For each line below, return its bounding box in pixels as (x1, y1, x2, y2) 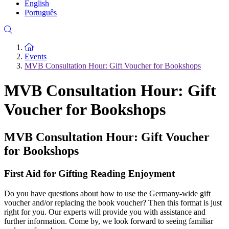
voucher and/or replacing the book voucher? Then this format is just (4, 198, 222, 207)
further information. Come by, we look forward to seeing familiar (4, 216, 213, 225)
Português (25, 8, 57, 17)
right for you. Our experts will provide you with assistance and (4, 207, 205, 216)
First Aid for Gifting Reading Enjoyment (4, 168, 175, 179)
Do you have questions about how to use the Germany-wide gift (4, 189, 211, 198)
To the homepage (33, 42, 89, 51)
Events (25, 52, 47, 61)
